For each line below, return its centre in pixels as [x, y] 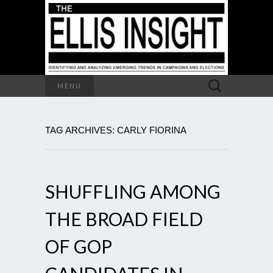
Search [215, 81]
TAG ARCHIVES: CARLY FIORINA [116, 130]
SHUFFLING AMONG [133, 191]
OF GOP [79, 246]
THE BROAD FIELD [124, 218]
